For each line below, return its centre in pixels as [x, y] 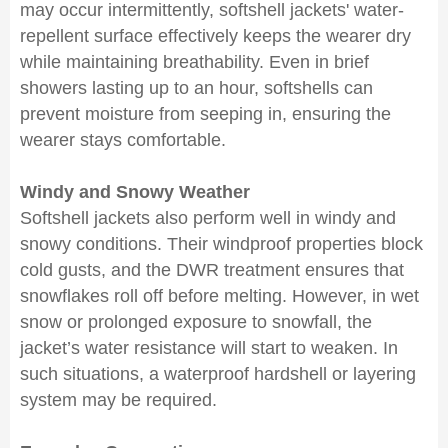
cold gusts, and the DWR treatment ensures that [212, 270]
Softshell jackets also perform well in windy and [208, 218]
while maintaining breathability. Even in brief [194, 62]
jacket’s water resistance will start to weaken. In [209, 348]
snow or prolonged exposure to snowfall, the [196, 322]
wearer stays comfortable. [123, 140]
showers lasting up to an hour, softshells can [196, 88]
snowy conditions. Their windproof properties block [221, 244]
